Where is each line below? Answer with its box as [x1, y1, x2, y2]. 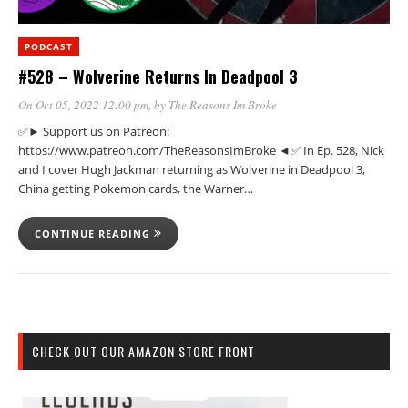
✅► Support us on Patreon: [18, 122, 169, 139]
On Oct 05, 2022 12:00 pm [18, 96, 148, 113]
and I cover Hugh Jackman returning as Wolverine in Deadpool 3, [18, 160, 365, 178]
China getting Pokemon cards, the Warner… [18, 179, 253, 197]
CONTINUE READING [35, 226, 154, 240]
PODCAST [25, 39, 73, 53]
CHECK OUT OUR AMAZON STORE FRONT [32, 341, 255, 361]
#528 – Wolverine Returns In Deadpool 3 [18, 64, 298, 88]
